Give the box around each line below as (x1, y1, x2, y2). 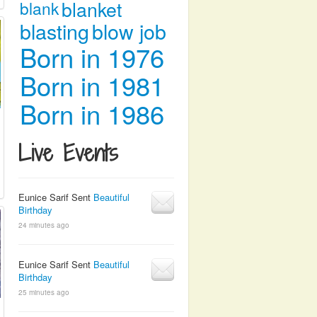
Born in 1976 (20, 38, 164, 75)
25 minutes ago (18, 287, 69, 297)
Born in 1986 (20, 95, 164, 132)
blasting (20, 16, 89, 45)
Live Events (18, 137, 118, 168)
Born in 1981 (20, 67, 164, 103)
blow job (92, 16, 166, 45)
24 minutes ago (18, 220, 69, 230)
